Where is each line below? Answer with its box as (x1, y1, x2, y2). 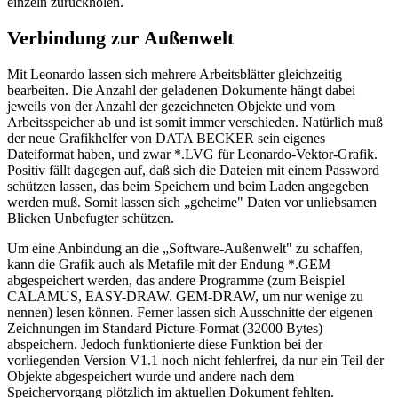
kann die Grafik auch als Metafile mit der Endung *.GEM (7, 256, 330, 272)
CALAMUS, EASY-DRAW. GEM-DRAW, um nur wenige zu (7, 288, 363, 304)
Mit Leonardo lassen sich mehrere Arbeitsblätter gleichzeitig (7, 66, 342, 82)
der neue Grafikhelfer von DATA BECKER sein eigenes (7, 130, 325, 146)
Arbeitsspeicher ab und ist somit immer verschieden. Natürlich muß (7, 114, 383, 130)
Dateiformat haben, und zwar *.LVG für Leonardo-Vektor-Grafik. (7, 146, 378, 162)
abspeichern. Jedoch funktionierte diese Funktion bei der (7, 336, 322, 352)
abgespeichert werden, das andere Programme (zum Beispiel (7, 272, 345, 288)
